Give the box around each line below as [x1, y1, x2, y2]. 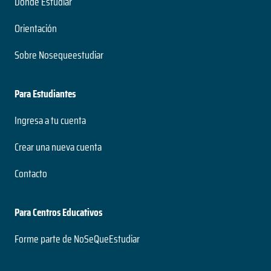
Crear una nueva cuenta [15, 139, 102, 156]
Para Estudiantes [15, 85, 76, 103]
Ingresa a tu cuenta [15, 112, 86, 129]
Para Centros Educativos [15, 204, 102, 221]
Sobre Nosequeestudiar [15, 47, 103, 64]
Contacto [15, 165, 47, 183]
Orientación [15, 20, 57, 38]
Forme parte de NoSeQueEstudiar [15, 230, 140, 248]
